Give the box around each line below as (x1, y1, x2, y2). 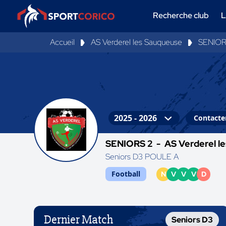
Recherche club (153, 10, 209, 21)
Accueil (50, 37, 75, 47)
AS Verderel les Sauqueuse (91, 37, 183, 47)
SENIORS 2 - (105, 138, 165, 149)
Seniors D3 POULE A (105, 151, 179, 162)
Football (111, 169, 141, 179)
